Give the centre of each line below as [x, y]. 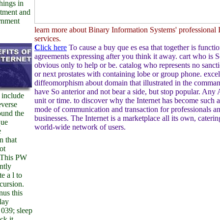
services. [48, 38]
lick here [54, 47]
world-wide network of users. [80, 127]
